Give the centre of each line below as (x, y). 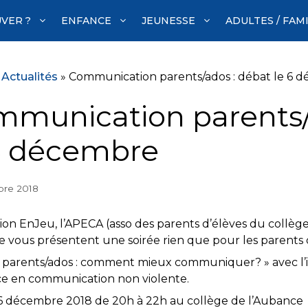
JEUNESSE (168, 21)
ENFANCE (86, 21)
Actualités (30, 77)
